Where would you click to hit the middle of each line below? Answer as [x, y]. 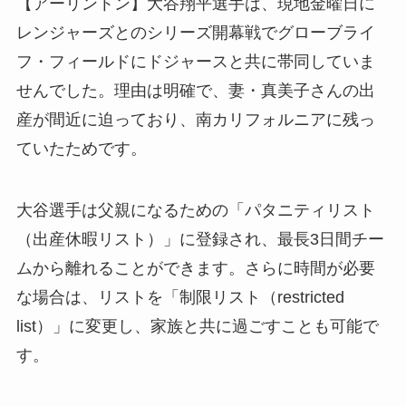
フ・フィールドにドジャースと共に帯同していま [195, 61]
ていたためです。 [81, 148]
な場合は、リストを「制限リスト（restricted [180, 297]
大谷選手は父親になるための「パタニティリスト [195, 210]
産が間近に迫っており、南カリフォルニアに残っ [195, 119]
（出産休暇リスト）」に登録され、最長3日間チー [200, 239]
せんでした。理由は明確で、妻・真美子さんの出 [195, 90]
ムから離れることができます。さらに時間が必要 [195, 268]
